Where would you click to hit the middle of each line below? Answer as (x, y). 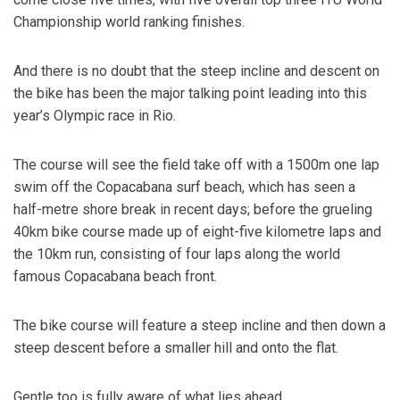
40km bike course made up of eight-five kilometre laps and (197, 232)
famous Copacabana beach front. (115, 277)
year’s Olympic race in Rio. (95, 116)
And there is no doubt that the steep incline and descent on (196, 71)
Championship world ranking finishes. (129, 22)
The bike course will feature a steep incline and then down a (200, 326)
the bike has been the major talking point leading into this (190, 94)
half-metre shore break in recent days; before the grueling (193, 210)
